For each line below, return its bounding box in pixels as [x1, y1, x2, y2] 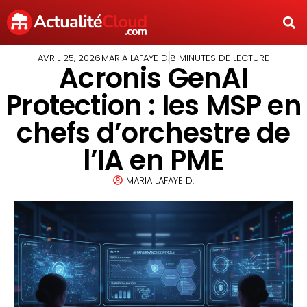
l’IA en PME [83, 140, 224, 180]
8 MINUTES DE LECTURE [170, 51, 269, 64]
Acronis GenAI [59, 58, 248, 97]
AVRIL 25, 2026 [38, 51, 101, 64]
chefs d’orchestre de [16, 113, 291, 152]
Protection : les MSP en [5, 86, 302, 125]
